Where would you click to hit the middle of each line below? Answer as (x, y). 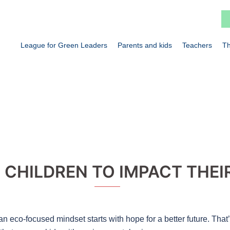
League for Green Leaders (64, 45)
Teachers (197, 45)
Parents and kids (145, 45)
